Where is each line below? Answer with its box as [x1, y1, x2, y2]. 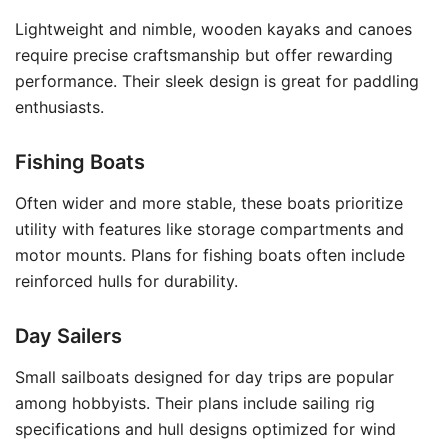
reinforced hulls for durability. [15, 271, 238, 291]
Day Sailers [15, 324, 122, 348]
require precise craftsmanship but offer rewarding [15, 45, 393, 65]
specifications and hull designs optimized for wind [15, 419, 396, 439]
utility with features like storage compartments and [15, 219, 404, 239]
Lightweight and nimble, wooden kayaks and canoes [15, 19, 412, 39]
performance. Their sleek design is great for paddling [15, 71, 419, 91]
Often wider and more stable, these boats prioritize [15, 193, 403, 213]
